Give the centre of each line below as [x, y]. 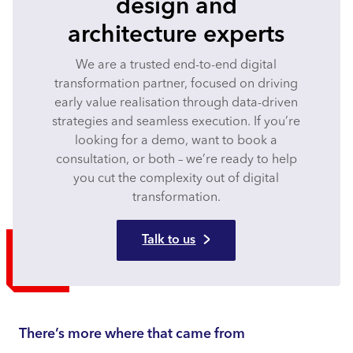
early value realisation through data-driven [176, 104]
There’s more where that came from [134, 334]
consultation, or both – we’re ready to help [176, 160]
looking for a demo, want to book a [176, 141]
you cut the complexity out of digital [176, 179]
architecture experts [176, 36]
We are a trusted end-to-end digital [176, 66]
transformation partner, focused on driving [176, 85]
